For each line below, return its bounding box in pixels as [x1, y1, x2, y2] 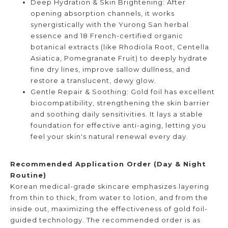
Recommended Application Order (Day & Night [10, 159, 206, 168]
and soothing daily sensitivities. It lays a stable [31, 109, 203, 118]
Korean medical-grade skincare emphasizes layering [10, 182, 209, 190]
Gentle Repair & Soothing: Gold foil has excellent [31, 87, 215, 96]
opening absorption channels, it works [31, 9, 175, 17]
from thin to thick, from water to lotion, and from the [10, 193, 208, 202]
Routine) [10, 170, 46, 179]
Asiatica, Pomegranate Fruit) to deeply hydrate [31, 53, 208, 62]
